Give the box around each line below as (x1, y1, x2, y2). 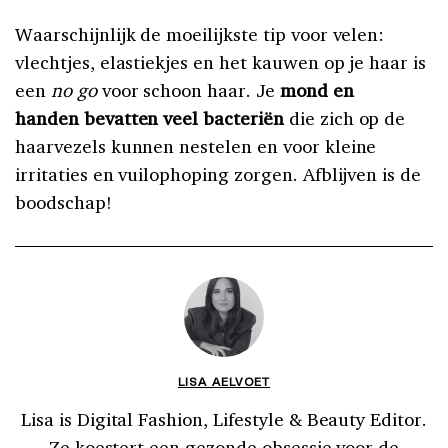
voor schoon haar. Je (96, 77, 280, 102)
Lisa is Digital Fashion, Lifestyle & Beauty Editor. (20, 406, 428, 431)
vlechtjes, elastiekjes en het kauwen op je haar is (15, 49, 427, 74)
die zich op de (288, 105, 406, 130)
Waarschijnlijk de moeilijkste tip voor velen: (15, 21, 385, 46)
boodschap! (15, 189, 112, 214)
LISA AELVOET (177, 371, 271, 390)
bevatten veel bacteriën (83, 105, 289, 130)
